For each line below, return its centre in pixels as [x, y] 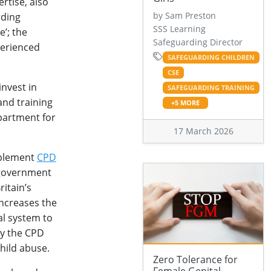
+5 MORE [185, 103]
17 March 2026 [203, 131]
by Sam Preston [184, 16]
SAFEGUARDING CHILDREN [211, 58]
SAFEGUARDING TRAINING [211, 88]
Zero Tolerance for [195, 260]
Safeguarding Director [198, 42]
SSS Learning [179, 29]
